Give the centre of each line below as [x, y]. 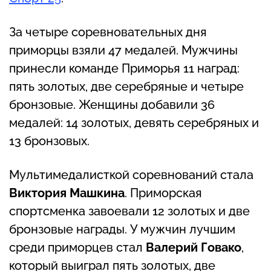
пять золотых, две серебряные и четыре [126, 87]
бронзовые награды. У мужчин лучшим [122, 230]
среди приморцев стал [77, 248]
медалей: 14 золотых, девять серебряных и [134, 123]
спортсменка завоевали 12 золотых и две [129, 211]
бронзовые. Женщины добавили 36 [112, 105]
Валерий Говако [194, 248]
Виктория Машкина [67, 193]
